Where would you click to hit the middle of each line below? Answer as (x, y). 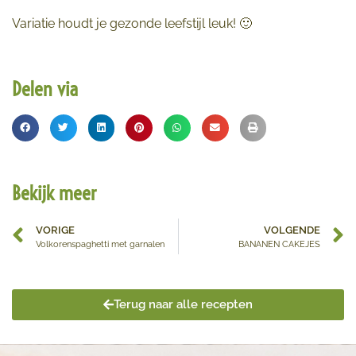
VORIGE (55, 230)
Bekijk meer (54, 192)
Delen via (45, 89)
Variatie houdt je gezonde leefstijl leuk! (126, 23)
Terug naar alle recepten (183, 304)
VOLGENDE (292, 230)
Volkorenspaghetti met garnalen (100, 244)
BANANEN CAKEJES (279, 244)
